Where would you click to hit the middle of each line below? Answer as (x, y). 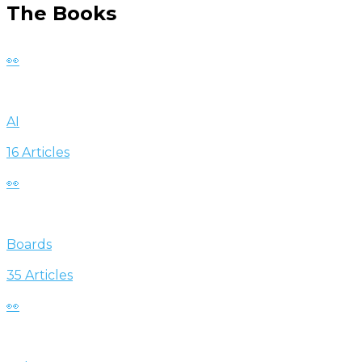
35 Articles (40, 275)
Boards (29, 244)
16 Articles (38, 152)
